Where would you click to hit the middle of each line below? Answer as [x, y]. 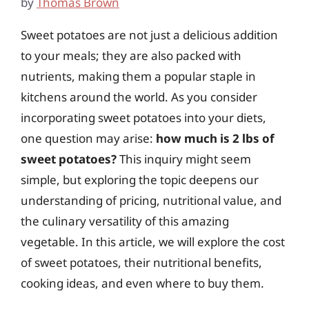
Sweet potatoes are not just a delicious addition [149, 34]
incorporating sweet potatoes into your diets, [143, 117]
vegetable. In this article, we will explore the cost [153, 241]
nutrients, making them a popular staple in [138, 76]
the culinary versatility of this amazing [125, 221]
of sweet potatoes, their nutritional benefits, [141, 262]
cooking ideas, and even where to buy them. [142, 283]
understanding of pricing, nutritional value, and [151, 200]
